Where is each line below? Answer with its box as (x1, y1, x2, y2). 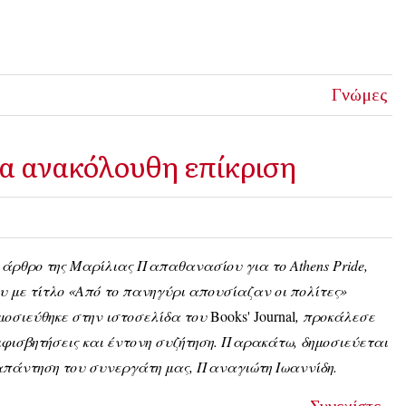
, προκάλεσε (295, 306, 375, 326)
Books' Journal (207, 306, 295, 326)
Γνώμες (331, 85, 388, 105)
